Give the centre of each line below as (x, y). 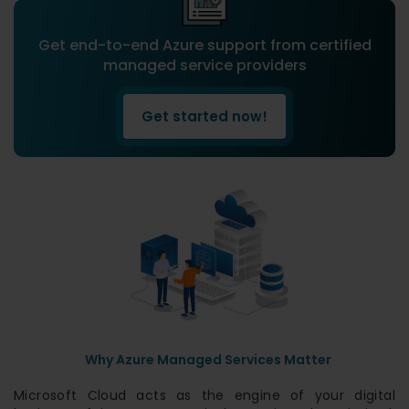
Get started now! (204, 117)
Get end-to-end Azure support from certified (204, 46)
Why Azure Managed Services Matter (208, 359)
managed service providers (204, 66)
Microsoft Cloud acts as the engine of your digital (204, 395)
